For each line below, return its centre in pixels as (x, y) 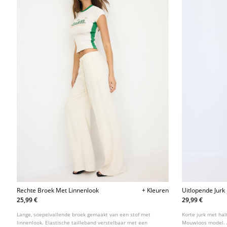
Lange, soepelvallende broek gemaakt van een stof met (84, 214)
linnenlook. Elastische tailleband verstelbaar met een (82, 222)
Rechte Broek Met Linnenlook (58, 190)
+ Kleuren (155, 190)
